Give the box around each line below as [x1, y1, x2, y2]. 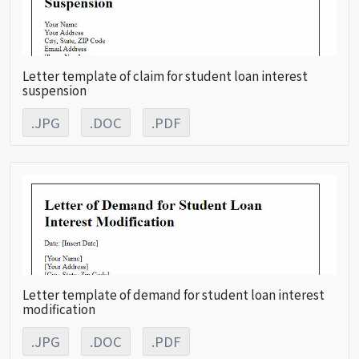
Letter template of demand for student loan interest [22, 284, 325, 303]
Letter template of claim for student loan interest [22, 66, 308, 84]
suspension [22, 80, 87, 99]
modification [22, 299, 95, 317]
